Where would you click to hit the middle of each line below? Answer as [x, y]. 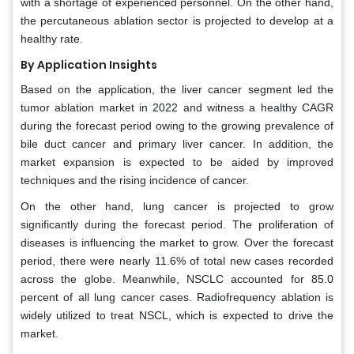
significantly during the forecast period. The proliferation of [177, 225]
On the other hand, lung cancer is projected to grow [177, 207]
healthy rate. [52, 39]
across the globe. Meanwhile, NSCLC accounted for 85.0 [177, 279]
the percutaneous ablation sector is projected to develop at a [177, 21]
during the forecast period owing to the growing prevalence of [177, 126]
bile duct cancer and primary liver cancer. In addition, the [177, 144]
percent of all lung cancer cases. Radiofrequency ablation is [177, 298]
